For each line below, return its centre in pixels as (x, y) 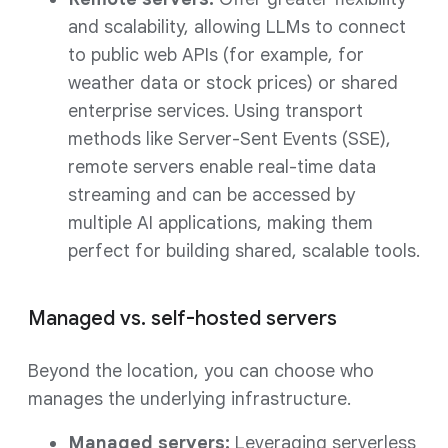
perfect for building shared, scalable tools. (244, 251)
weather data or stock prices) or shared (233, 83)
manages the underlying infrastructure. (189, 399)
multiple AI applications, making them (220, 223)
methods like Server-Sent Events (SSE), (229, 139)
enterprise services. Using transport (215, 111)
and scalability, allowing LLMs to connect (237, 27)
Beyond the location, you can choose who (201, 371)
